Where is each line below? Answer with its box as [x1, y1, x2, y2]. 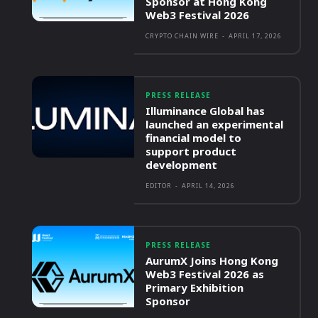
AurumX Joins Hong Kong [146, 253, 279, 268]
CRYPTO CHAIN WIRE [146, 31, 219, 40]
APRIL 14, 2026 [182, 181, 236, 190]
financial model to [146, 131, 242, 145]
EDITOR [146, 181, 172, 190]
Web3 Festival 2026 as [146, 267, 265, 281]
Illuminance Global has [146, 104, 265, 118]
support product [146, 144, 237, 158]
